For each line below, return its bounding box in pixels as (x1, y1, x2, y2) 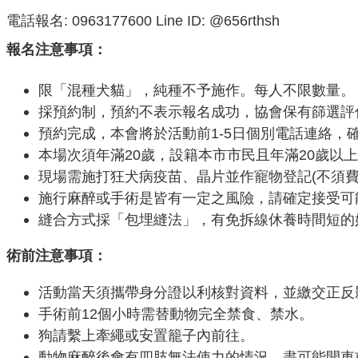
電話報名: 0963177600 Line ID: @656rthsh (6, 12, 280, 30)
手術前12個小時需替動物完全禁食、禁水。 (38, 304, 313, 322)
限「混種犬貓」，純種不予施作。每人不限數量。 (38, 81, 355, 98)
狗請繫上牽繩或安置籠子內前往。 (38, 326, 254, 344)
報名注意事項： (6, 41, 107, 58)
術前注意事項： (6, 247, 107, 265)
